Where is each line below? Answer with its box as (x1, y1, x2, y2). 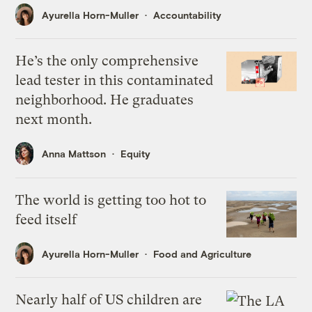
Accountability (153, 8, 222, 21)
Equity (120, 148, 151, 160)
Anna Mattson (42, 148, 107, 160)
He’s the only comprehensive (15, 53, 199, 70)
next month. (15, 111, 93, 128)
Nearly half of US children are (15, 292, 203, 309)
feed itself (15, 211, 77, 228)
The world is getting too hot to (15, 192, 207, 208)
